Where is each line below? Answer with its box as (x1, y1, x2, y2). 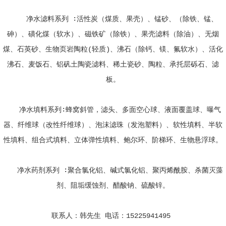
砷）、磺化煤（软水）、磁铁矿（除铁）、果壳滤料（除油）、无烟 (7, 30, 219, 39)
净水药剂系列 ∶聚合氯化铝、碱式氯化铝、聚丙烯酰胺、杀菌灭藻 (3, 166, 223, 175)
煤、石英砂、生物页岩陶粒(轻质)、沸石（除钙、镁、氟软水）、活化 (3, 45, 223, 54)
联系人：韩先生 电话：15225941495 (51, 212, 175, 220)
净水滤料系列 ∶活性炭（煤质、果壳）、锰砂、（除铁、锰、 (8, 15, 218, 24)
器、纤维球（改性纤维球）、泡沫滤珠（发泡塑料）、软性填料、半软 (3, 121, 222, 130)
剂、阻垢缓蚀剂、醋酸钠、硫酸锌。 (56, 182, 169, 190)
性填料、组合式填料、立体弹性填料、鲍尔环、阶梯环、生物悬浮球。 (3, 136, 222, 145)
